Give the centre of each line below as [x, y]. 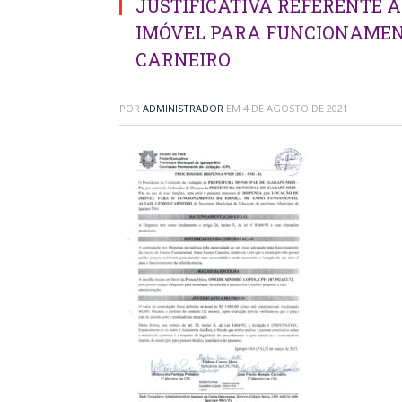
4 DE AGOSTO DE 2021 [296, 108]
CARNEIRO [183, 59]
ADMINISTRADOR [183, 108]
